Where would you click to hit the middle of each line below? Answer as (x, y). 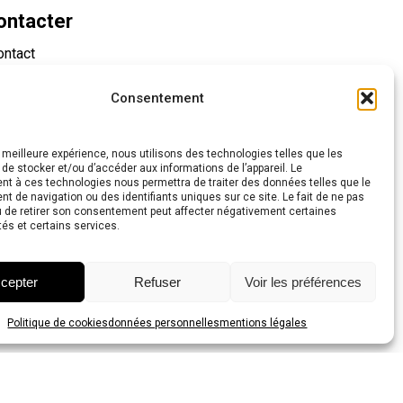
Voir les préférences (303, 282)
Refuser (157, 282)
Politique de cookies (58, 323)
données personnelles (164, 323)
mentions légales (264, 323)
